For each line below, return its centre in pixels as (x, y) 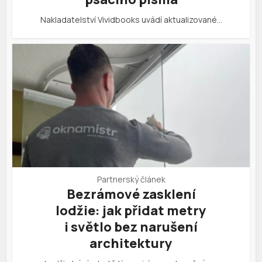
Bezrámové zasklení (131, 194)
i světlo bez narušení (131, 227)
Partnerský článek (131, 180)
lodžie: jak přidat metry (131, 211)
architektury (131, 244)
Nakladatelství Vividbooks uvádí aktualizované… (131, 20)
